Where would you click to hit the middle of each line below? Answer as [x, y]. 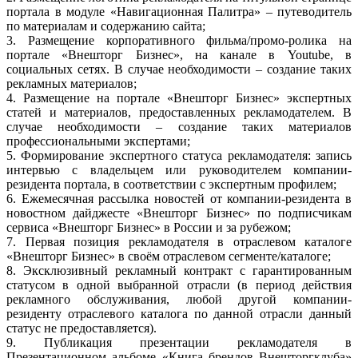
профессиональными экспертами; [98, 141]
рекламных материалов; [72, 83]
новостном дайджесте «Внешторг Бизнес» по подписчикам [179, 213]
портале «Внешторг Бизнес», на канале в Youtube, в [179, 54]
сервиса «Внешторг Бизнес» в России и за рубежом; [149, 227]
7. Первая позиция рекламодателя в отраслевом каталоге [179, 241]
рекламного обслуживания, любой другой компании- [179, 299]
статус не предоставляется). [82, 328]
